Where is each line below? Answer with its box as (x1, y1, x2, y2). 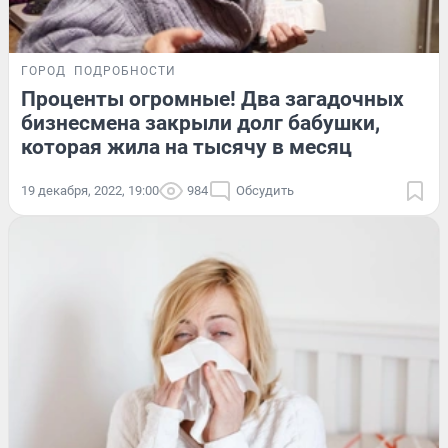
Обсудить (236, 182, 294, 198)
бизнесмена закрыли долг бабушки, (21, 110, 380, 135)
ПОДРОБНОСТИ (74, 63, 176, 78)
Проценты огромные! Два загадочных (21, 86, 404, 111)
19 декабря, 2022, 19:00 (21, 182, 159, 198)
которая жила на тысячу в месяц (21, 134, 352, 159)
